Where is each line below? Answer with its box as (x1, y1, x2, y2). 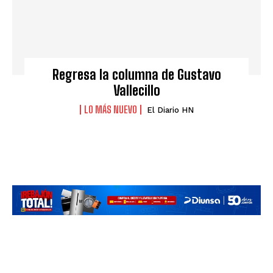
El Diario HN (146, 105, 194, 115)
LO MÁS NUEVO (83, 103, 137, 115)
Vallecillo (113, 82, 160, 99)
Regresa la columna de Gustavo (52, 66, 221, 83)
